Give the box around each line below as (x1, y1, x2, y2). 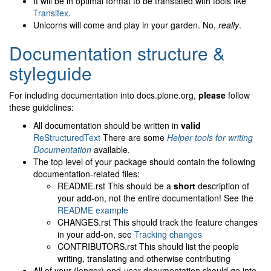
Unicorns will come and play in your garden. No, (33, 19, 218, 31)
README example (57, 204, 128, 217)
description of (195, 180, 249, 192)
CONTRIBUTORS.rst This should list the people (57, 240, 239, 253)
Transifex (33, 7, 68, 19)
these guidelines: (9, 101, 74, 114)
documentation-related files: (33, 168, 140, 180)
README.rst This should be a (57, 180, 174, 192)
